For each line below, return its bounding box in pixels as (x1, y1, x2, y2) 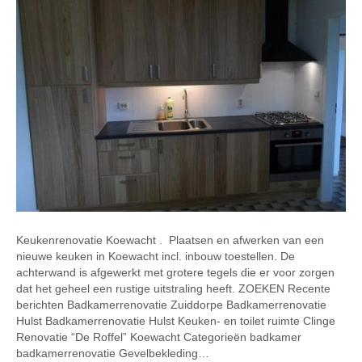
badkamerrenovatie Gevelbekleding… (16, 346, 209, 360)
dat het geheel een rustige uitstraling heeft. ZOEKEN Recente (16, 281, 330, 295)
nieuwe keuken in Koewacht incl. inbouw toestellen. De (16, 249, 295, 263)
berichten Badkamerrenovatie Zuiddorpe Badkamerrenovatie (16, 297, 326, 311)
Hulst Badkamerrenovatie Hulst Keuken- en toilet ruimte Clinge (16, 314, 335, 327)
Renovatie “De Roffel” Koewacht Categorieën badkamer (16, 330, 301, 343)
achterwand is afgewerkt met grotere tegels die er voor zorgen (16, 265, 335, 279)
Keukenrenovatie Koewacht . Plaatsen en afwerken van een (16, 233, 324, 246)
